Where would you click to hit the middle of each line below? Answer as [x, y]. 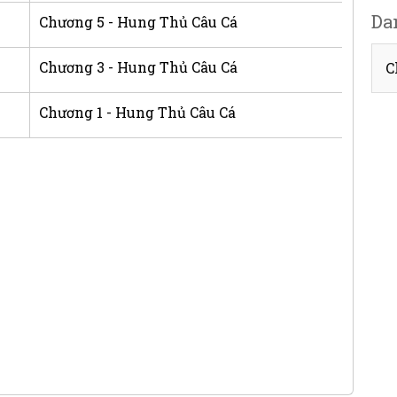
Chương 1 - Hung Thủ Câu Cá [138, 112]
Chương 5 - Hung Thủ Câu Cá [139, 21]
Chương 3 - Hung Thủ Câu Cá [139, 66]
